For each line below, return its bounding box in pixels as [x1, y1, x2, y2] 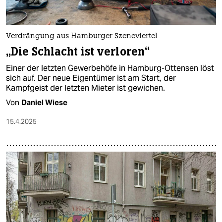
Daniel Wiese [21, 97, 67, 107]
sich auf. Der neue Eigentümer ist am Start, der [6, 72, 176, 83]
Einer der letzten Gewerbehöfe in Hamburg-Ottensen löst [6, 62, 214, 73]
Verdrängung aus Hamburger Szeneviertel [6, 32, 158, 40]
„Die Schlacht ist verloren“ [6, 44, 150, 59]
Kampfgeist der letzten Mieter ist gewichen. [6, 82, 165, 93]
